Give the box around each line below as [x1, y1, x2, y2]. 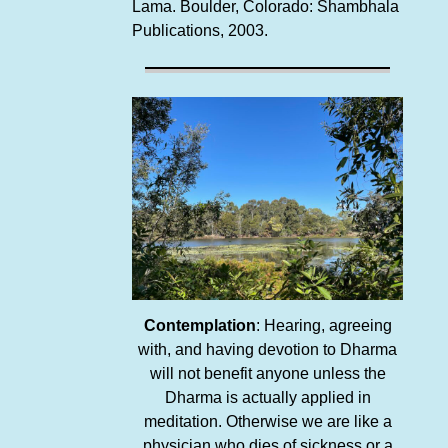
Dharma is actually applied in [164, 388, 371, 406]
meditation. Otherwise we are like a [143, 412, 392, 430]
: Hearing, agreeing [255, 316, 392, 334]
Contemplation [143, 316, 256, 334]
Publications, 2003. [131, 22, 268, 40]
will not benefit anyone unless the [149, 364, 386, 382]
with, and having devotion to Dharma [138, 340, 397, 358]
